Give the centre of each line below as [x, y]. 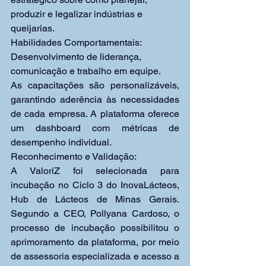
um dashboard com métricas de [95, 128]
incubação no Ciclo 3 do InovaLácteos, [95, 185]
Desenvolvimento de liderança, [77, 57]
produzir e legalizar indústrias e [78, 14]
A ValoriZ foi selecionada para [95, 171]
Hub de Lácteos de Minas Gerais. [95, 199]
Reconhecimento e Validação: [74, 156]
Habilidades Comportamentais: [77, 42]
